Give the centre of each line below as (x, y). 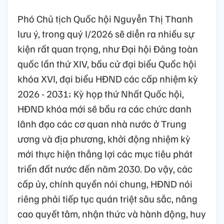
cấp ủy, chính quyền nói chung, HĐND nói (105, 184)
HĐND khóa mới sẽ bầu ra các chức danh (104, 109)
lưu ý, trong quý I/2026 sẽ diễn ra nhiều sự (106, 34)
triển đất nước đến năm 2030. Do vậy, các (105, 169)
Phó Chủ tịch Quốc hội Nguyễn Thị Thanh (105, 19)
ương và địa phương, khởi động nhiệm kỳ (104, 139)
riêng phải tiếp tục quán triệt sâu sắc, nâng (107, 199)
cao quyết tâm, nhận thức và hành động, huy (112, 214)
